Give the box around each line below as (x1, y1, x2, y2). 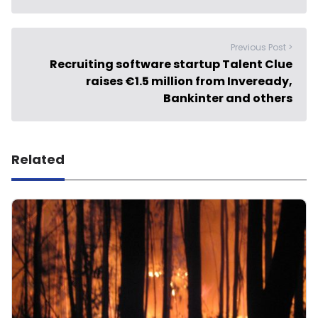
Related (11, 150, 65, 169)
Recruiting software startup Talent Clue (50, 56, 292, 73)
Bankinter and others (163, 90, 292, 107)
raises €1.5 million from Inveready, (86, 73, 292, 90)
